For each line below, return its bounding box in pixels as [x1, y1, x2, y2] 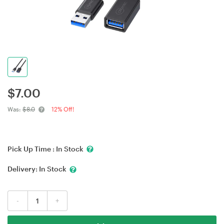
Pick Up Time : [7, 144, 56, 153]
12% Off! [51, 105, 74, 112]
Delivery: [7, 164, 39, 173]
